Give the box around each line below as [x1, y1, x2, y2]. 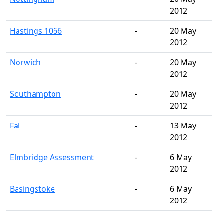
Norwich [10, 57, 41, 68]
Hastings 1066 [10, 25, 62, 36]
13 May [170, 120, 196, 131]
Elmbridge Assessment [10, 152, 94, 163]
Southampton [10, 89, 61, 99]
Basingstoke [10, 183, 55, 194]
